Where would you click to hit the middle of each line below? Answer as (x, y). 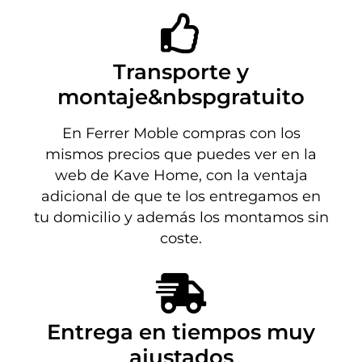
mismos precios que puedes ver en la (181, 155)
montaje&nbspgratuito (181, 97)
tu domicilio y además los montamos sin (181, 218)
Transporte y (181, 72)
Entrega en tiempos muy (181, 333)
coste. (181, 239)
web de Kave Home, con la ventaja (181, 176)
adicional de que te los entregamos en (181, 197)
